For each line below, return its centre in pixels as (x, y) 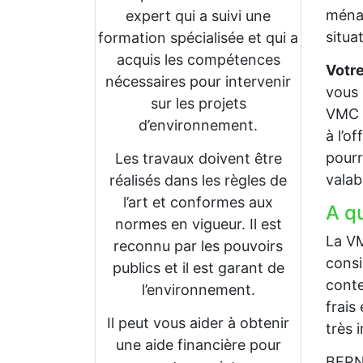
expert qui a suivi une (198, 16)
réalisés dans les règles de (198, 180)
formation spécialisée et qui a (198, 38)
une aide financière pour (198, 345)
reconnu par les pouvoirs (198, 246)
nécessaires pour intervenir (198, 81)
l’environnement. (198, 290)
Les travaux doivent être (198, 158)
